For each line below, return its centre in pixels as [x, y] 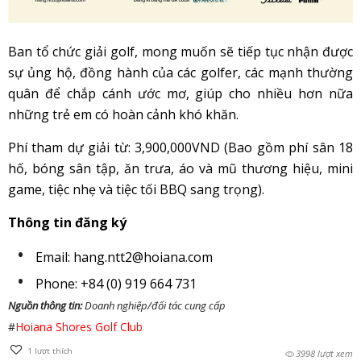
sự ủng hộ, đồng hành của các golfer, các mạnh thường [180, 72]
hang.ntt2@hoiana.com [143, 257]
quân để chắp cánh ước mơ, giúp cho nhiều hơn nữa [180, 93]
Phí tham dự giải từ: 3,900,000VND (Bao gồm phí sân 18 [180, 147]
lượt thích [52, 351]
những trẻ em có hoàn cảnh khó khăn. [123, 114]
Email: [54, 257]
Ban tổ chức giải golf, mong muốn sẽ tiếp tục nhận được [180, 51]
